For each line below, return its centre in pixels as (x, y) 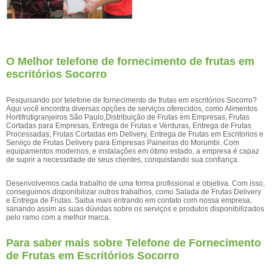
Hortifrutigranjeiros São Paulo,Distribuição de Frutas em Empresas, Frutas (128, 117)
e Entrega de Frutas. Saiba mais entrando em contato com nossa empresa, (129, 200)
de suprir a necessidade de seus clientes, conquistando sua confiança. (123, 160)
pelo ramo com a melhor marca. (58, 217)
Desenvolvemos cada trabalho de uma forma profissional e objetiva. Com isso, (135, 183)
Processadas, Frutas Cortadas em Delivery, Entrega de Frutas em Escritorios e (135, 134)
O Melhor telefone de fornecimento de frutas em (130, 61)
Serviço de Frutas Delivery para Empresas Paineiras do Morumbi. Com (123, 143)
